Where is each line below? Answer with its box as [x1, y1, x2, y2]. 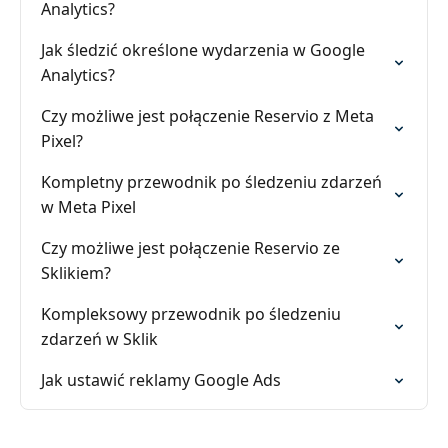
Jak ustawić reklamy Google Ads [41, 369, 281, 391]
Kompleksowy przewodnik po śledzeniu [41, 303, 341, 325]
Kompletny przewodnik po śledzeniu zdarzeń [41, 171, 382, 193]
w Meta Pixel [41, 196, 136, 218]
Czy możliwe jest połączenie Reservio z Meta [41, 105, 374, 127]
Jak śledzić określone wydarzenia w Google [41, 39, 365, 61]
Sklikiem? [41, 262, 111, 284]
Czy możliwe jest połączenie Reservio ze [41, 237, 340, 259]
